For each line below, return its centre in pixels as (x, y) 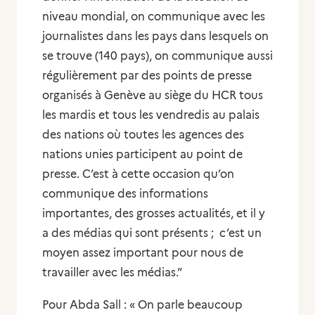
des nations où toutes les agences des (143, 135)
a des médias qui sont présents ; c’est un (152, 233)
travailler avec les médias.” (112, 272)
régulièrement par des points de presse (147, 76)
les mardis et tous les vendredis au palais (151, 115)
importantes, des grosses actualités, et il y (154, 213)
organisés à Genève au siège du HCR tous (153, 95)
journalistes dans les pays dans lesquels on (155, 36)
